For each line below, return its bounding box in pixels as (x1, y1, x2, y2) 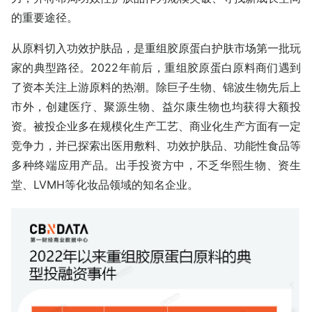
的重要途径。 (11, 10, 78, 24)
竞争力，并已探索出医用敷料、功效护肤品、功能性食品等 (11, 138, 301, 153)
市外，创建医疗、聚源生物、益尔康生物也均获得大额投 (11, 99, 301, 114)
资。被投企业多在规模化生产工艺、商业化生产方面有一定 (11, 118, 301, 133)
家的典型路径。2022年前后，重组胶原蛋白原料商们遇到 (11, 60, 301, 75)
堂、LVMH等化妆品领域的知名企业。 (11, 177, 198, 192)
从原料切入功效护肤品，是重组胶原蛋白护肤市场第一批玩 (11, 40, 301, 55)
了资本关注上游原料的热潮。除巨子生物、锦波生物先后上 (11, 79, 301, 94)
